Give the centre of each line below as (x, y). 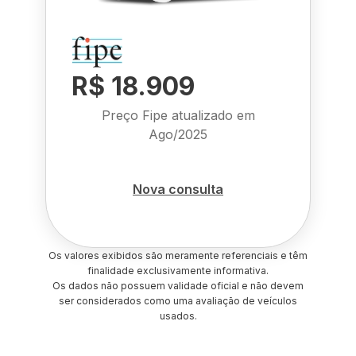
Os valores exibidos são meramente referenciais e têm (178, 255)
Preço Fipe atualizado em (178, 115)
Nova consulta (178, 189)
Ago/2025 (178, 134)
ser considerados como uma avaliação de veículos (178, 301)
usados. (178, 316)
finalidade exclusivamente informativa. (178, 271)
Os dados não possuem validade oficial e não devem (178, 286)
